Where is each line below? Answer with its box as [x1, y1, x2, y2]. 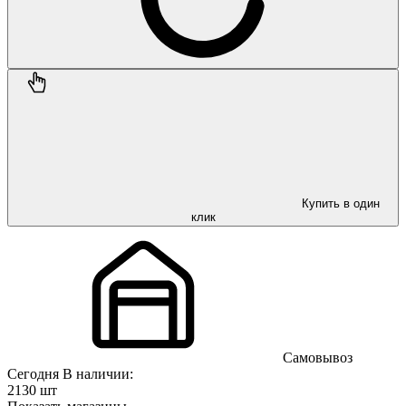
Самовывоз [279, 349, 353, 365]
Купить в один [302, 196, 380, 210]
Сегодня [7, 365, 63, 382]
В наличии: [63, 365, 133, 382]
